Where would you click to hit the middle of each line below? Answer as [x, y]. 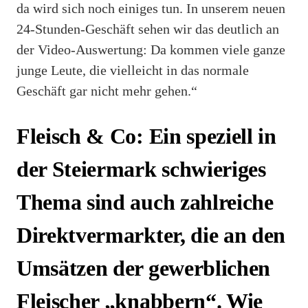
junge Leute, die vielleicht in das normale [133, 70]
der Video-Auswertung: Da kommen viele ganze [151, 50]
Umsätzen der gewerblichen [143, 268]
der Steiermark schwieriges [141, 169]
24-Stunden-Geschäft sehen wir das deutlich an [148, 29]
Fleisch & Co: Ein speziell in [146, 136]
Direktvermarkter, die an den [151, 235]
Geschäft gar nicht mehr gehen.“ [107, 91]
